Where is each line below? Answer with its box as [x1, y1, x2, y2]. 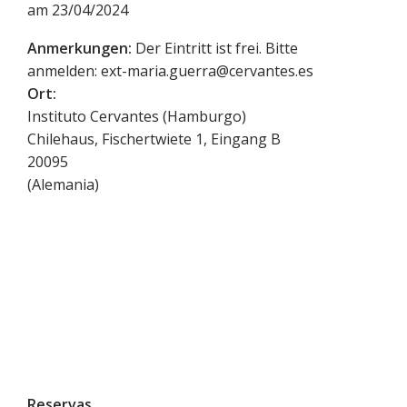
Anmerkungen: [27, 38, 132, 59]
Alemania [32, 174, 94, 195]
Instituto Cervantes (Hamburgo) [27, 106, 246, 127]
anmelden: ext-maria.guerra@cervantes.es [27, 61, 313, 82]
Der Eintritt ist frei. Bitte [135, 38, 298, 59]
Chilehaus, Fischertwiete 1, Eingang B [27, 129, 281, 150]
